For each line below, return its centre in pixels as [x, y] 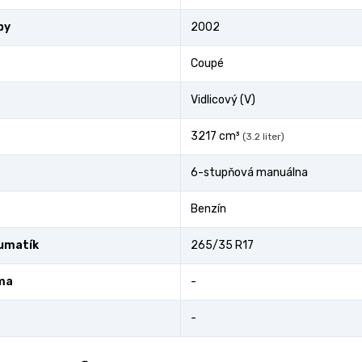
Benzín [208, 209]
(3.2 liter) [263, 137]
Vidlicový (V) [223, 100]
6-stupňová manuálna [249, 173]
